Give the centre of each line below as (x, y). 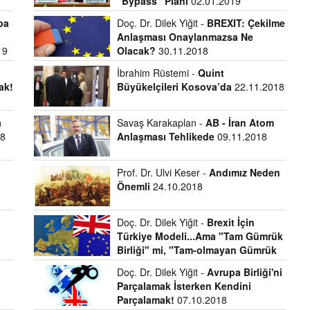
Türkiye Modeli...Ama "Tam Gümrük (200, 236)
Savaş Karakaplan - (161, 122)
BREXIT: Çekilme (246, 23)
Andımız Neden (244, 172)
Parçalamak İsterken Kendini (184, 286)
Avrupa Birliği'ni (244, 272)
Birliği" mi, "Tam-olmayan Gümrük (197, 250)
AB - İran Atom (239, 122)
